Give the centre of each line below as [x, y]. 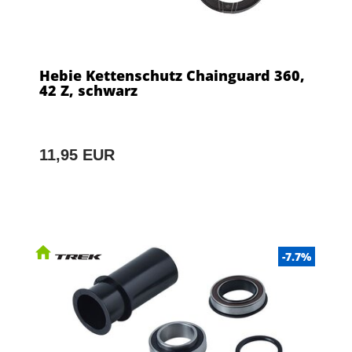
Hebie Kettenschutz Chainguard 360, [172, 75]
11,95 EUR [77, 154]
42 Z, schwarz [88, 90]
